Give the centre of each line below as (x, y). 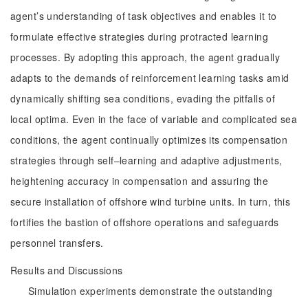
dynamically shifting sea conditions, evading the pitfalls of (143, 98)
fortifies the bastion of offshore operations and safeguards (145, 222)
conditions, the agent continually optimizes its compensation (149, 140)
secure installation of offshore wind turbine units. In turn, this (151, 201)
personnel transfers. (57, 243)
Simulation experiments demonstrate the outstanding (151, 291)
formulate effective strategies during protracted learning (139, 36)
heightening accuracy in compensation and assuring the (140, 181)
